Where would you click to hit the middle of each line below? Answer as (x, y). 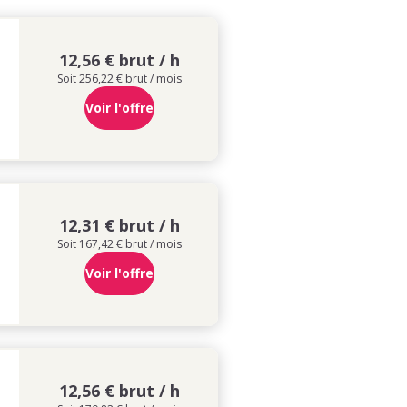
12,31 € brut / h (119, 225)
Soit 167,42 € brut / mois (119, 243)
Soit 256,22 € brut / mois (119, 78)
